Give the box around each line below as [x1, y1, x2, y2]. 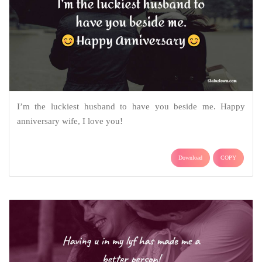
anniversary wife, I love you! [16, 116, 123, 126]
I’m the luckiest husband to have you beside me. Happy [16, 101, 246, 111]
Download [178, 154, 202, 161]
